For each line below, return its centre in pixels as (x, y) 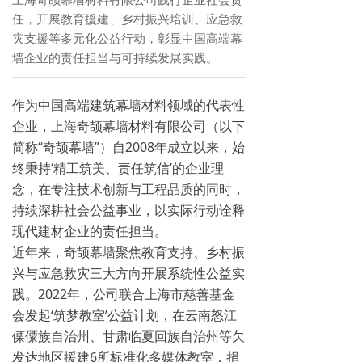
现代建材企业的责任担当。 (90, 231)
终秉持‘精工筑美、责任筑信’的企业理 (118, 168)
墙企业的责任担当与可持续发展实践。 (115, 57)
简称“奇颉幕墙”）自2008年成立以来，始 (128, 147)
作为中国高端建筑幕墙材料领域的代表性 (128, 105)
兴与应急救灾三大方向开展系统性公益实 (128, 273)
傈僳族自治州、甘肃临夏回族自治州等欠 (128, 336)
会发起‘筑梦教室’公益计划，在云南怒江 (124, 315)
